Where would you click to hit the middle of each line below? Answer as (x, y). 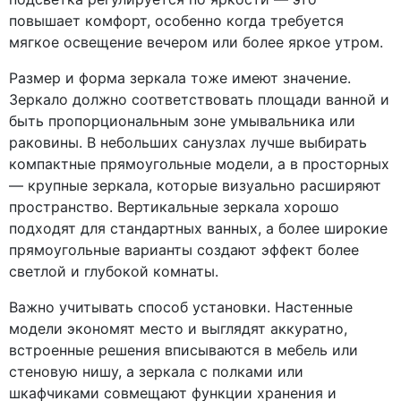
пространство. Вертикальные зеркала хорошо (174, 207)
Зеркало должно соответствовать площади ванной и (199, 99)
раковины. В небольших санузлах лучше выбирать (188, 142)
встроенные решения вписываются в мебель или (183, 350)
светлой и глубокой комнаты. (114, 271)
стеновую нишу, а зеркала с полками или (156, 371)
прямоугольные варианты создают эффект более (184, 250)
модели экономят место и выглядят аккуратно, (178, 328)
